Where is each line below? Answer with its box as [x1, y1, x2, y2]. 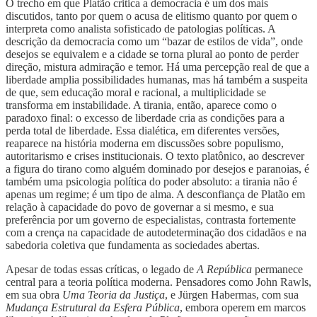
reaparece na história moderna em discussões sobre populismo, [6, 137, 284, 149]
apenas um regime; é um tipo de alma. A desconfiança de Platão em [6, 188, 305, 200]
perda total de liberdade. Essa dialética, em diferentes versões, [6, 124, 279, 137]
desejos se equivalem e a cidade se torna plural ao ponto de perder [6, 47, 299, 60]
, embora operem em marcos [180, 301, 306, 313]
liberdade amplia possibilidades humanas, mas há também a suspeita [6, 73, 308, 86]
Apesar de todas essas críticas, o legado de [6, 263, 197, 275]
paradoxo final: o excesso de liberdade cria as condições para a [6, 111, 284, 124]
